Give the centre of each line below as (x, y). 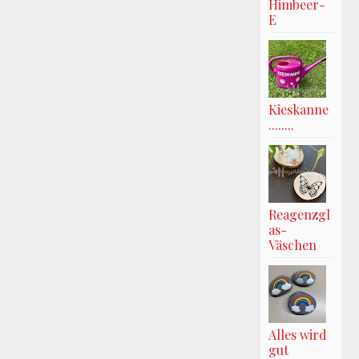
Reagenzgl (299, 214)
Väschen (292, 244)
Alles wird (297, 334)
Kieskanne (298, 109)
